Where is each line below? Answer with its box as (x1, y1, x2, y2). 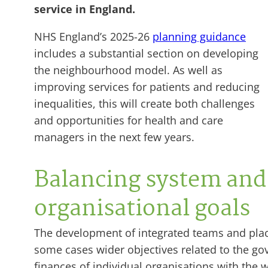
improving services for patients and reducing (34, 79, 260, 94)
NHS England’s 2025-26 (34, 29, 153, 44)
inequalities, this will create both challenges (34, 96, 255, 111)
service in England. (34, 1, 135, 16)
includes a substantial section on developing (34, 45, 258, 60)
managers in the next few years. (34, 129, 194, 144)
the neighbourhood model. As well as (34, 62, 223, 77)
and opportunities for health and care (34, 112, 223, 127)
